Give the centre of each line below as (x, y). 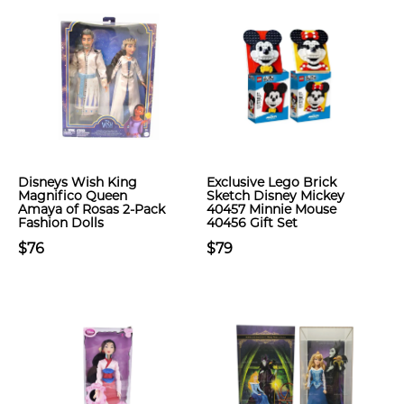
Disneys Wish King (78, 182)
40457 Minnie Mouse (271, 209)
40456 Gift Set (252, 223)
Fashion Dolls (61, 223)
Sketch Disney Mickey (275, 196)
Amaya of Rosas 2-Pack (92, 209)
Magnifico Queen (73, 196)
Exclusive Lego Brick (271, 182)
